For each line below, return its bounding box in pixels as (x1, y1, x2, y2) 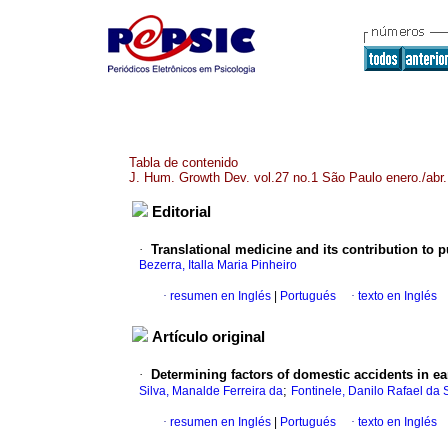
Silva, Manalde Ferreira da (139, 384, 283, 399)
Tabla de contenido (129, 155, 238, 170)
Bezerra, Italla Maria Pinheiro (139, 258, 297, 273)
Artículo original (152, 329, 265, 346)
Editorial (152, 204, 211, 221)
